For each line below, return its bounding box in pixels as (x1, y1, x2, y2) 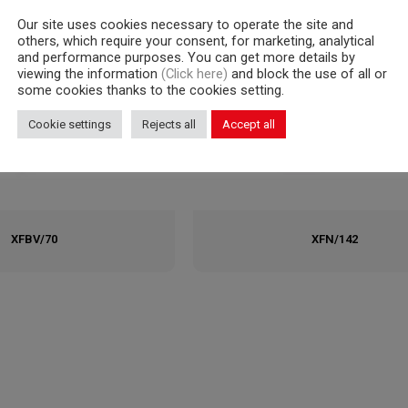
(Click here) (161, 65, 231, 82)
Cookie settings (28, 117, 111, 131)
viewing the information (17, 65, 161, 82)
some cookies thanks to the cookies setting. (17, 81, 284, 98)
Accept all (222, 117, 275, 131)
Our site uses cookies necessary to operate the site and (17, 15, 353, 33)
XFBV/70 (10, 232, 57, 247)
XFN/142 (311, 232, 358, 247)
